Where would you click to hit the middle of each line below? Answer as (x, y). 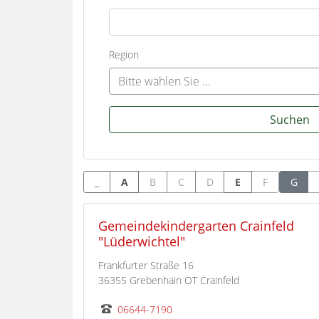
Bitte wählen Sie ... (164, 81)
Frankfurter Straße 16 (146, 266)
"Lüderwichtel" (142, 241)
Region (124, 54)
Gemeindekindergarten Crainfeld (196, 226)
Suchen (290, 119)
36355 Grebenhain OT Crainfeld (169, 281)
